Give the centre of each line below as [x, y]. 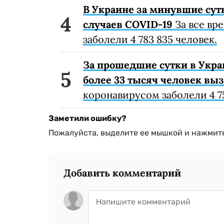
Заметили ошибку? [87, 118]
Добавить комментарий [122, 173]
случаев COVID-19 [128, 24]
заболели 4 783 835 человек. [150, 39]
